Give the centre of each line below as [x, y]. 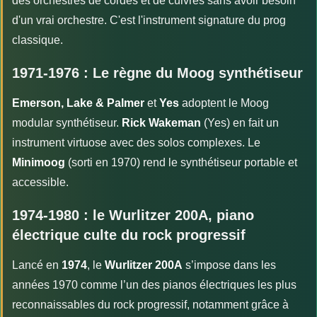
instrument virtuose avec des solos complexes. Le [136, 142]
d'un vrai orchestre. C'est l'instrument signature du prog [149, 20]
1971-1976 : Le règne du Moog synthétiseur [157, 73]
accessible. [40, 182]
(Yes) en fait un [240, 122]
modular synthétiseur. [67, 122]
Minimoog [39, 162]
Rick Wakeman [161, 122]
